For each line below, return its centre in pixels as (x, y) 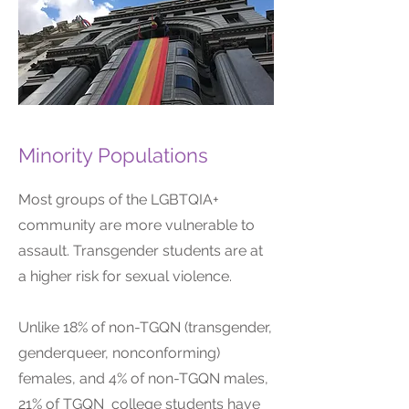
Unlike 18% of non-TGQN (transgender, (145, 327)
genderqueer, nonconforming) (119, 353)
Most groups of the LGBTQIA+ (119, 199)
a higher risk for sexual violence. (125, 276)
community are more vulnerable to (136, 225)
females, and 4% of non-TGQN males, (143, 378)
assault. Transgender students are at (141, 251)
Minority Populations (113, 155)
